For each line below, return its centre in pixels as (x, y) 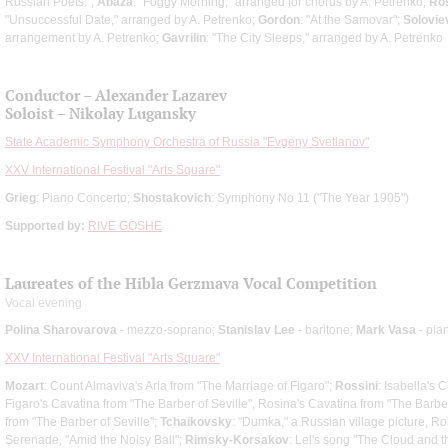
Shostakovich (172, 197)
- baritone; (325, 329)
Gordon (279, 19)
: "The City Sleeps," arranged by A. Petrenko (324, 37)
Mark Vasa (386, 329)
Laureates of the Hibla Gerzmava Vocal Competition (191, 283)
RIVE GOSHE (125, 225)
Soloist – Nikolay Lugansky (100, 113)
